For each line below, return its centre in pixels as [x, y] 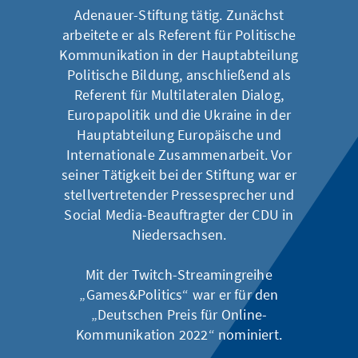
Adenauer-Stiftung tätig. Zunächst [179, 14]
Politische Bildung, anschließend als [179, 74]
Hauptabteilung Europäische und [179, 134]
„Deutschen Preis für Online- [179, 314]
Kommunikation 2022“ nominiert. [179, 334]
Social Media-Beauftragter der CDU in [179, 214]
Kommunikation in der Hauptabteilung [179, 54]
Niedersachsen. [179, 234]
